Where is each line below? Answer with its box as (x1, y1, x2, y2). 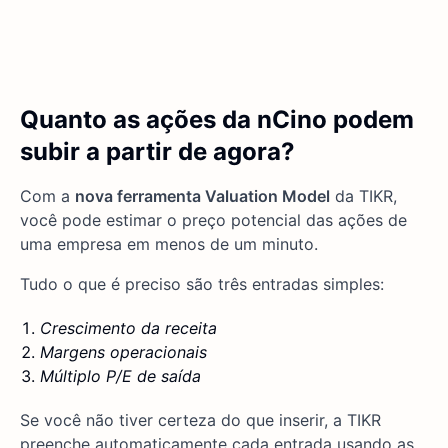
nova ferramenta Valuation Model (75, 186, 330, 207)
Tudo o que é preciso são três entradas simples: (20, 274, 384, 295)
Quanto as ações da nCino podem (20, 105, 414, 135)
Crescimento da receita (40, 318, 217, 339)
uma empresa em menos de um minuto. (20, 234, 318, 255)
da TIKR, (330, 186, 397, 207)
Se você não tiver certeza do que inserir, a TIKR (20, 410, 381, 431)
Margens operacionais (40, 342, 207, 363)
